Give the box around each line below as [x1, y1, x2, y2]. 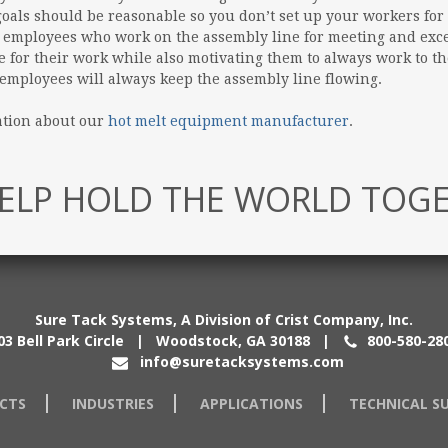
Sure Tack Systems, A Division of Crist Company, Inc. [35, 309, 413, 329]
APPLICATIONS [200, 393, 303, 413]
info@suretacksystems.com [140, 351, 344, 371]
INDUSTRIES [72, 393, 154, 413]
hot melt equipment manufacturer [108, 112, 349, 129]
